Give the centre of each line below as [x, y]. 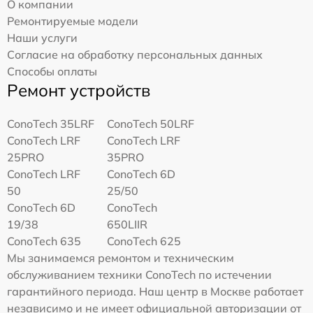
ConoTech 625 [144, 241]
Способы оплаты [52, 71]
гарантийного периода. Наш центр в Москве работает [155, 291]
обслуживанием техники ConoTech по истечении [139, 274]
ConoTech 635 [44, 241]
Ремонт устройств [79, 90]
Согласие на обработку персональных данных [135, 54]
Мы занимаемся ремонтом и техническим [121, 257]
